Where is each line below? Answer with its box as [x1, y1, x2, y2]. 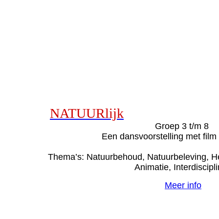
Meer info [165, 180, 201, 191]
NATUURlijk [50, 106, 124, 121]
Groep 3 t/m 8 [155, 121, 211, 131]
